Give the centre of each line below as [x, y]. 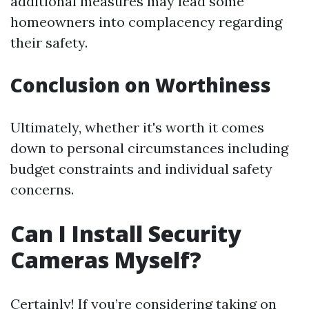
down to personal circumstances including [149, 148]
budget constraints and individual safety [141, 169]
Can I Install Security [126, 233]
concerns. [42, 189]
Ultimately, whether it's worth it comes [137, 127]
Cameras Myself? [106, 260]
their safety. [49, 42]
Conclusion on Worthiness [141, 85]
